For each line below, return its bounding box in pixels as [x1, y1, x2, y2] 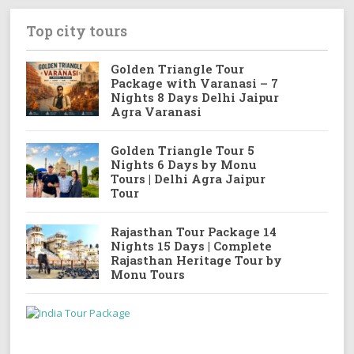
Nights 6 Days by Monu [110, 156, 257, 172]
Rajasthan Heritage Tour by [110, 251, 282, 268]
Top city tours [26, 21, 128, 40]
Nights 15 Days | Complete [110, 237, 272, 254]
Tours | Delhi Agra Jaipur [110, 170, 265, 186]
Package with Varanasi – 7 [110, 74, 278, 91]
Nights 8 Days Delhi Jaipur [110, 88, 279, 105]
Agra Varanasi [110, 103, 201, 119]
